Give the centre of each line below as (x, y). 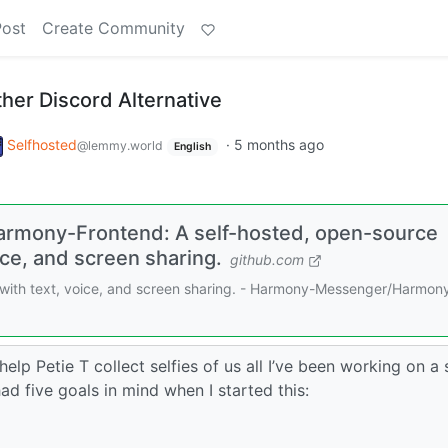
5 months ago (278, 144)
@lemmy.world (120, 145)
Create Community (113, 28)
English (192, 146)
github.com (267, 259)
